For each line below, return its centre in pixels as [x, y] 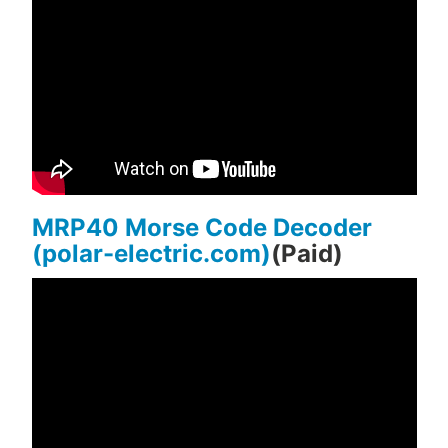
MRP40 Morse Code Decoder [201, 228]
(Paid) [306, 254]
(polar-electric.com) [151, 254]
